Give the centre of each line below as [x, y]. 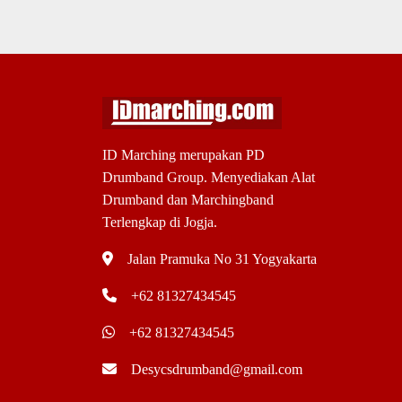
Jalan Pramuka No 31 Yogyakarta [222, 258]
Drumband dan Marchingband [188, 199]
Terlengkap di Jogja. [160, 222]
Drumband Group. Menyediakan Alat [209, 177]
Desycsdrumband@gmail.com [217, 369]
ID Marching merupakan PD [184, 154]
